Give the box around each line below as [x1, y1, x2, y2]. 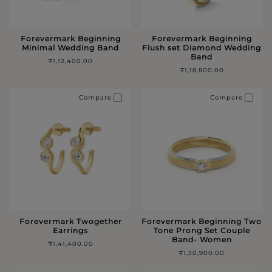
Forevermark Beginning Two [141, 216, 262, 226]
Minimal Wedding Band [22, 42, 119, 52]
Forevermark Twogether [19, 216, 122, 226]
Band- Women [171, 234, 232, 244]
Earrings [53, 225, 88, 235]
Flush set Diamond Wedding [142, 42, 261, 52]
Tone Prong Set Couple [153, 225, 250, 235]
